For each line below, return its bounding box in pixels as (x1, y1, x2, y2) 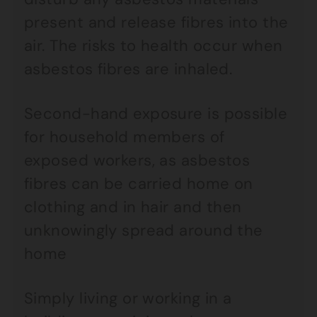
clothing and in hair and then (24, 197, 242, 217)
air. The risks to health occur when (24, 35, 283, 56)
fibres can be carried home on (24, 173, 253, 194)
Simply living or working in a (24, 288, 232, 309)
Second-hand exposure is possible (24, 103, 288, 124)
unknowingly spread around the (24, 220, 263, 241)
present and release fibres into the (24, 12, 289, 33)
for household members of (24, 127, 225, 147)
